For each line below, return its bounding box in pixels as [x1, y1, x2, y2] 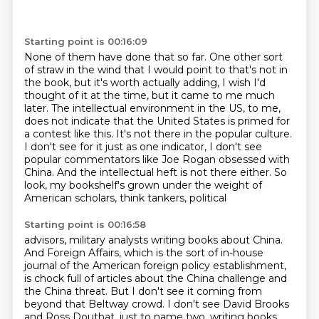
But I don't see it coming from [110, 285, 262, 298]
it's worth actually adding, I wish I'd [93, 76, 266, 89]
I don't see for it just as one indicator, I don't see [23, 140, 262, 153]
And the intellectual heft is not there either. [56, 166, 274, 179]
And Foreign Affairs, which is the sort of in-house [23, 246, 263, 259]
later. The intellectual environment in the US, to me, [23, 102, 281, 115]
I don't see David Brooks [167, 298, 289, 310]
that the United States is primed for [113, 115, 290, 127]
